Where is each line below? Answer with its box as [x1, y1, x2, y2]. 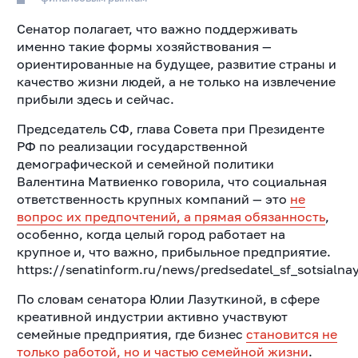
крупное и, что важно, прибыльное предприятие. [16, 243, 331, 260]
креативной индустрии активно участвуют [16, 308, 288, 324]
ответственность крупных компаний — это [16, 190, 290, 207]
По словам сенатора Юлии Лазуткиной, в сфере [16, 290, 320, 307]
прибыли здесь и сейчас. [16, 90, 174, 107]
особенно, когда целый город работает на [16, 225, 285, 242]
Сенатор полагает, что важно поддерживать [16, 20, 297, 37]
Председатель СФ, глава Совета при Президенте [16, 120, 324, 137]
